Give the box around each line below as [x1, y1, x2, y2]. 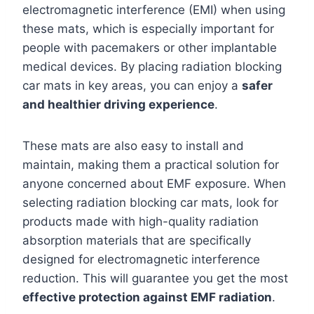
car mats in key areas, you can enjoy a [22, 78, 242, 93]
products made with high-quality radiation [22, 214, 259, 228]
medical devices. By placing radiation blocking [22, 60, 282, 74]
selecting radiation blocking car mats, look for [22, 196, 278, 210]
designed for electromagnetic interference [22, 252, 260, 266]
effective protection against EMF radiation [22, 290, 272, 304]
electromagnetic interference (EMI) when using [22, 3, 285, 17]
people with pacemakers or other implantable [22, 41, 277, 55]
